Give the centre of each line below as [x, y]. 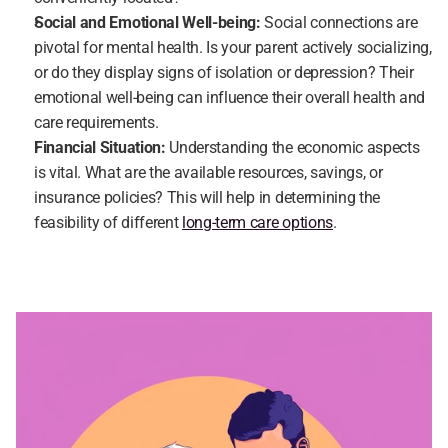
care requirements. [96, 122]
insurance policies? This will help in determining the [207, 197]
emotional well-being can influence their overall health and [230, 97]
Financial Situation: [102, 147]
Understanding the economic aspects [294, 147]
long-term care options [257, 222]
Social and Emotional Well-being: [147, 22]
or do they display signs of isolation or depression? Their [224, 72]
